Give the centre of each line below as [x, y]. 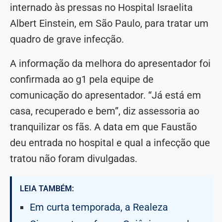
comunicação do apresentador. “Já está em [106, 95]
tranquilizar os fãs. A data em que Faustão [103, 127]
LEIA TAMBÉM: [47, 189]
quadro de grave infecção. [67, 39]
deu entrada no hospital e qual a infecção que [110, 143]
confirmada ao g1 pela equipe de [82, 80]
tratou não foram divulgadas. [74, 159]
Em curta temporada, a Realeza [99, 207]
